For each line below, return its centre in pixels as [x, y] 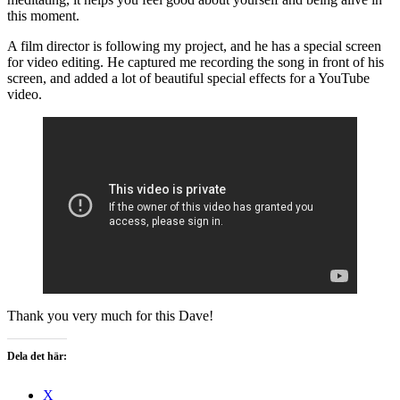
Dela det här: [37, 356]
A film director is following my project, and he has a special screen [194, 46]
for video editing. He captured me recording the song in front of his [196, 62]
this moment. [43, 15]
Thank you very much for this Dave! [110, 315]
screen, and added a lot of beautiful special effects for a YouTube [188, 78]
